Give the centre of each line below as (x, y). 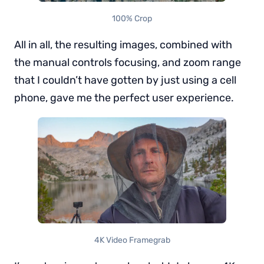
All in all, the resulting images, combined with (123, 45)
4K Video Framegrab (132, 240)
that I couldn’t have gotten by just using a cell (125, 80)
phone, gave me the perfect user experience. (124, 98)
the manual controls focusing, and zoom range (128, 63)
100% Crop (132, 19)
